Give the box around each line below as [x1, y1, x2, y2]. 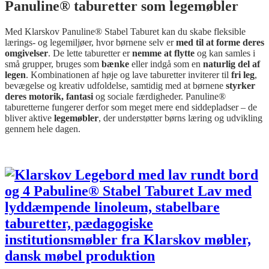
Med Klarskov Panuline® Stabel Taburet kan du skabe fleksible [5, 26, 246, 37]
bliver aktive [5, 113, 54, 123]
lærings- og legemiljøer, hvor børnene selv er [5, 37, 176, 47]
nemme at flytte [132, 48, 195, 58]
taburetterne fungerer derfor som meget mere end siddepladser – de [5, 102, 257, 112]
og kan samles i [195, 48, 255, 58]
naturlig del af [203, 59, 260, 69]
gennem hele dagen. [5, 124, 80, 134]
